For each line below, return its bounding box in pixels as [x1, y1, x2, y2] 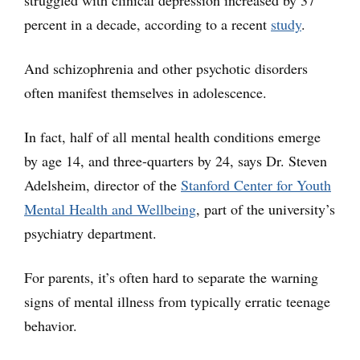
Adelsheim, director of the [24, 174, 181, 194]
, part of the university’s [196, 198, 335, 219]
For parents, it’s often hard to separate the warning [24, 267, 318, 287]
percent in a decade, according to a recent [24, 14, 271, 34]
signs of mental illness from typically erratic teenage [24, 291, 330, 311]
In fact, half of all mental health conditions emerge [24, 126, 321, 146]
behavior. [24, 315, 77, 335]
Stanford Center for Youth [181, 174, 331, 194]
